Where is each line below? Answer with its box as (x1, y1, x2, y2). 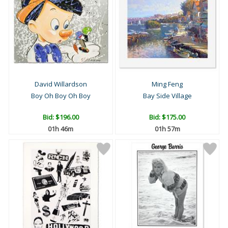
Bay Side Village (142, 91, 192, 101)
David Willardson (34, 79, 87, 89)
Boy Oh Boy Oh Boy (31, 91, 91, 101)
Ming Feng (152, 79, 183, 89)
